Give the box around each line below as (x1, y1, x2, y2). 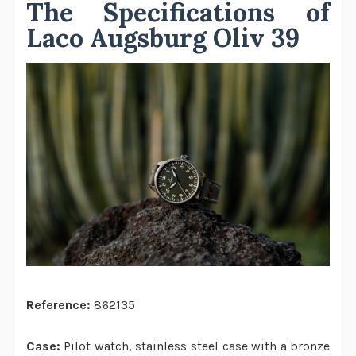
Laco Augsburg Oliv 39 (25, 21, 300, 55)
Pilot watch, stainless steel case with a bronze (64, 338, 331, 354)
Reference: (25, 296, 91, 312)
